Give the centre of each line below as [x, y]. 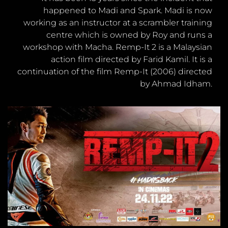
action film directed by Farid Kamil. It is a [132, 59]
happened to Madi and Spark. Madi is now [128, 10]
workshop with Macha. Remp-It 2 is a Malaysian [118, 47]
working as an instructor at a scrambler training [118, 22]
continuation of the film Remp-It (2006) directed [115, 71]
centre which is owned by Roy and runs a [129, 35]
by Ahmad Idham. [176, 83]
